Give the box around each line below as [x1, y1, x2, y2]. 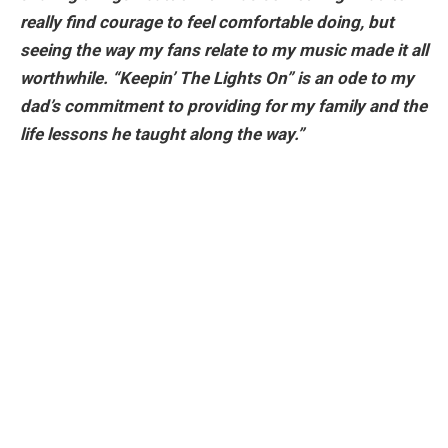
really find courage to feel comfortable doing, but [20, 12, 394, 33]
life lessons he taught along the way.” [20, 124, 304, 145]
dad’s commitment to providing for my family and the [20, 96, 427, 117]
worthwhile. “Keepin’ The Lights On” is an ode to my [20, 68, 414, 89]
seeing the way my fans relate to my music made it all [20, 40, 428, 61]
